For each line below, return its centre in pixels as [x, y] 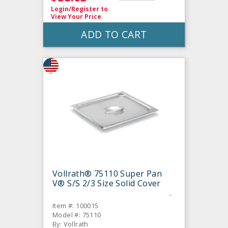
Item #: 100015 [76, 206]
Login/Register [75, 9]
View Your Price [76, 17]
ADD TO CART [114, 35]
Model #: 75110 [77, 215]
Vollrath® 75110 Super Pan [107, 174]
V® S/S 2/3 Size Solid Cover [107, 183]
